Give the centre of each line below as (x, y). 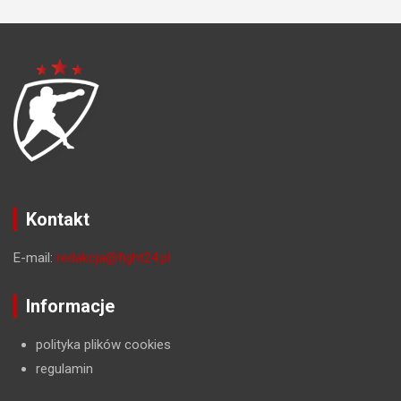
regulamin (64, 369)
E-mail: (35, 258)
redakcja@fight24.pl (114, 258)
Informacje (70, 307)
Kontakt (58, 220)
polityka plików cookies (103, 345)
